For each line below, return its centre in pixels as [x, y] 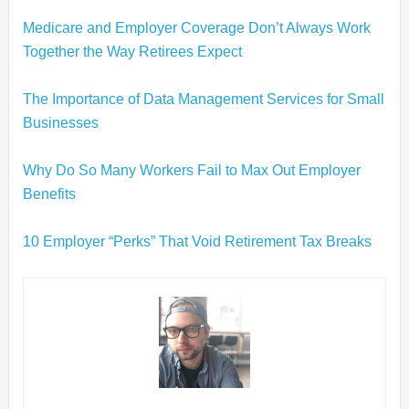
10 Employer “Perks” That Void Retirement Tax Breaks [197, 241]
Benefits [49, 194]
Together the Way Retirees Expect [132, 52]
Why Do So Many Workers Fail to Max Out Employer [191, 170]
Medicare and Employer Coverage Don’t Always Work [196, 28]
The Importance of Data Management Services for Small [203, 99]
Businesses [60, 123]
